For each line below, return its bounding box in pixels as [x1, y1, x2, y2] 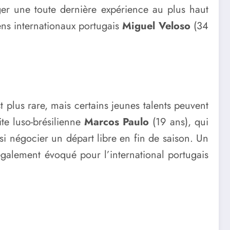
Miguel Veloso [122, 18, 190, 33]
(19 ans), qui [149, 114, 208, 130]
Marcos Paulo [84, 114, 149, 130]
